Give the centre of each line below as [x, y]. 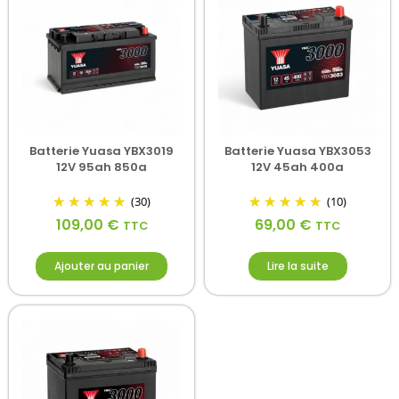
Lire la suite [297, 266]
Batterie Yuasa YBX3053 [297, 151]
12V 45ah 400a [297, 167]
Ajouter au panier [102, 266]
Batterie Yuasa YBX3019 [102, 151]
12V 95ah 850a [102, 167]
